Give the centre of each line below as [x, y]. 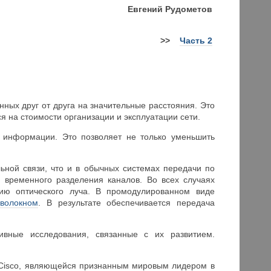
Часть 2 [196, 40]
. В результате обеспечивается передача [126, 203]
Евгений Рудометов [171, 9]
